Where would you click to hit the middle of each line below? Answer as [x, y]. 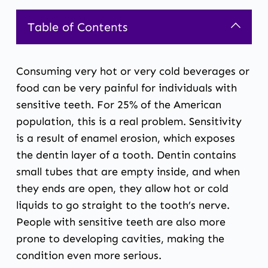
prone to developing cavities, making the [120, 238]
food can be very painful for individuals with [126, 88]
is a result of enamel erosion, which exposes [125, 138]
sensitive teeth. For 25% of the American [118, 104]
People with [47, 222]
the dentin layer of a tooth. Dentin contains [126, 155]
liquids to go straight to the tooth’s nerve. [123, 205]
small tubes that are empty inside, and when [128, 171]
